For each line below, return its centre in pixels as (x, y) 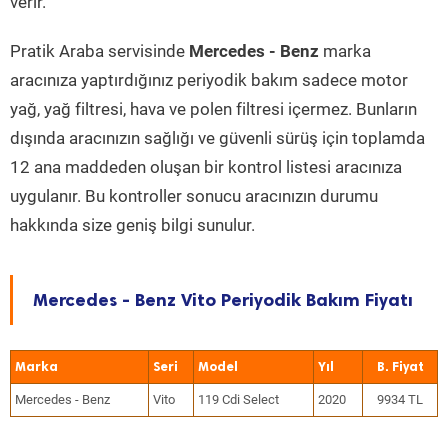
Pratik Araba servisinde (99, 51)
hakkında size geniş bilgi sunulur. (132, 225)
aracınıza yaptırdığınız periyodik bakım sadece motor (209, 80)
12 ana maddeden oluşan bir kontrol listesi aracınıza (206, 167)
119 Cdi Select (238, 399)
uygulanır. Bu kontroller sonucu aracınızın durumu (194, 196)
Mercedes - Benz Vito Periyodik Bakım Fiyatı (223, 300)
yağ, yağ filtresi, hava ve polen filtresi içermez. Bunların (213, 109)
